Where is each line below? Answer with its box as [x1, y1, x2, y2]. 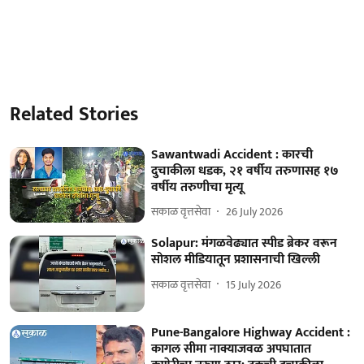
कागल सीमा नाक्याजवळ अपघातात [151, 337, 312, 360]
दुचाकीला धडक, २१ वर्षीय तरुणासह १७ [151, 159, 340, 182]
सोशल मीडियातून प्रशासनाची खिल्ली [151, 249, 321, 271]
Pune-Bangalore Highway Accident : [151, 321, 351, 344]
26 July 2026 [226, 202, 284, 221]
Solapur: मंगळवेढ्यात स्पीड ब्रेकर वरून [151, 232, 338, 255]
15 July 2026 [226, 275, 282, 294]
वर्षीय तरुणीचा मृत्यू [151, 175, 245, 198]
